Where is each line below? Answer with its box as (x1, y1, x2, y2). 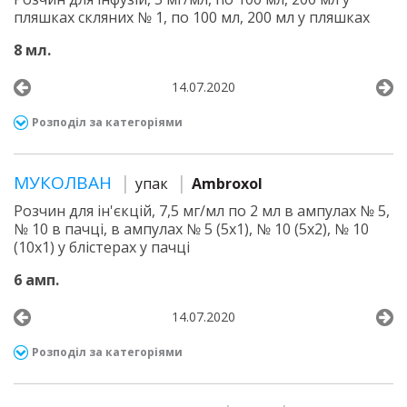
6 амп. (14, 270, 59, 290)
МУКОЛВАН (14, 171, 116, 194)
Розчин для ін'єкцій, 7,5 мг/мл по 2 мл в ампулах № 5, (14, 201, 390, 221)
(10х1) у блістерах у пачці (14, 237, 190, 257)
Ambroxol (192, 174, 263, 194)
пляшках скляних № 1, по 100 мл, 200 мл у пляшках (14, 7, 370, 27)
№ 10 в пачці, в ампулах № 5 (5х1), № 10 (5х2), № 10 (14, 219, 369, 239)
